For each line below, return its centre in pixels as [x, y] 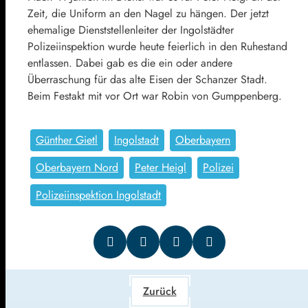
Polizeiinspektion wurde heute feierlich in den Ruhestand [157, 47]
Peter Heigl [161, 168]
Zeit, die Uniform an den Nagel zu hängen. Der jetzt [148, 14]
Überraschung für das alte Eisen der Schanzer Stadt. [147, 80]
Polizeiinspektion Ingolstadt [98, 195]
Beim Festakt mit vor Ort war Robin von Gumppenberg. [155, 96]
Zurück [159, 291]
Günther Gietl [67, 140]
